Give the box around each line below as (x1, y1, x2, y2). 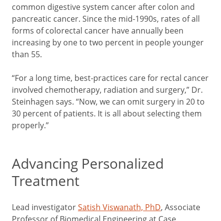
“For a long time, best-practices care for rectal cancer (12, 72, 209, 83)
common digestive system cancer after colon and (12, 1, 195, 12)
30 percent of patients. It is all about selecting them (12, 108, 202, 119)
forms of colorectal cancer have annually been (12, 25, 184, 36)
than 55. (12, 48, 42, 60)
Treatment (12, 171, 79, 190)
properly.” (12, 119, 49, 131)
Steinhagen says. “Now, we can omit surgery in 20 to (12, 96, 205, 107)
